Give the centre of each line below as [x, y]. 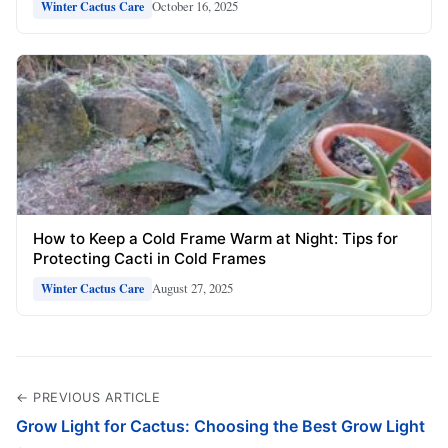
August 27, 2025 [192, 288]
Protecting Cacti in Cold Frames [149, 258]
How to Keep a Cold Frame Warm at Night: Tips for [215, 238]
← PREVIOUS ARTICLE [88, 397]
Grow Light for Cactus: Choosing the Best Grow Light [220, 425]
